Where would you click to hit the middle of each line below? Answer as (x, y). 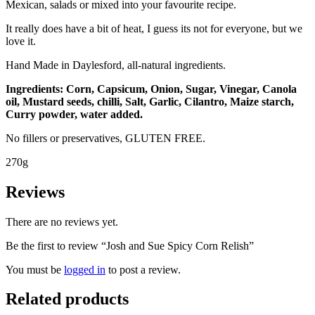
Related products (67, 299)
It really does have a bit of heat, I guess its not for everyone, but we (154, 28)
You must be (35, 269)
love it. (21, 41)
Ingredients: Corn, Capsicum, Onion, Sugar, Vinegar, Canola (151, 89)
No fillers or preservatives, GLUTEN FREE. (105, 138)
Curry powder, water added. (74, 114)
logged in (85, 269)
